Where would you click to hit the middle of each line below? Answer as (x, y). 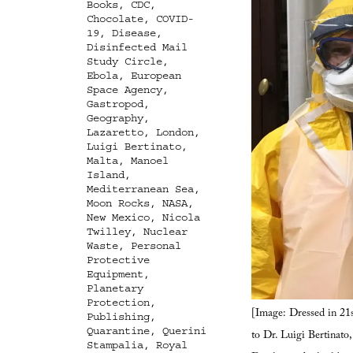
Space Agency (124, 89)
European (156, 75)
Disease (134, 33)
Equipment (115, 274)
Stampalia (115, 345)
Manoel (149, 160)
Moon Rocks (118, 203)
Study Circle (124, 61)
